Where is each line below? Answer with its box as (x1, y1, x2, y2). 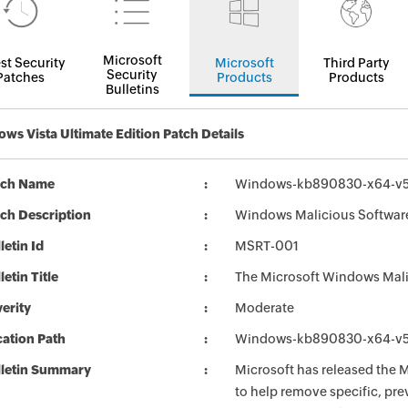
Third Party (322, 56, 390, 70)
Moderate (235, 301, 294, 315)
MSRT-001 (235, 239, 299, 253)
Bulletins (105, 82, 159, 97)
